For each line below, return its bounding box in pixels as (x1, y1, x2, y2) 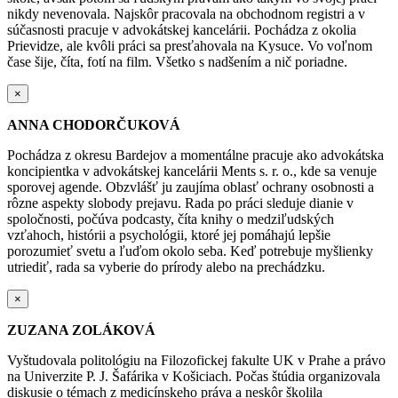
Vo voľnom (307, 37, 372, 53)
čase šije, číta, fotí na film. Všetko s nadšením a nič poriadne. (7, 53, 347, 69)
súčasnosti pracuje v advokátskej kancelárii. (7, 21, 254, 37)
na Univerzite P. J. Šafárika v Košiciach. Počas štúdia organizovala (7, 368, 380, 384)
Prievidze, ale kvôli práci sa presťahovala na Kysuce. (7, 37, 307, 53)
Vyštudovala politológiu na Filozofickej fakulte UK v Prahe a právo (7, 352, 386, 368)
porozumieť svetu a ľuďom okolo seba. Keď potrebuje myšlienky (7, 243, 373, 259)
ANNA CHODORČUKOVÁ (7, 116, 180, 132)
